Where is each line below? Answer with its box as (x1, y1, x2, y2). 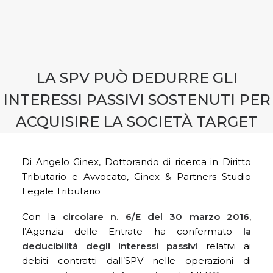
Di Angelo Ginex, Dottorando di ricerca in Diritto (22, 156, 251, 168)
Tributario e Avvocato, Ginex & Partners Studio (22, 171, 251, 182)
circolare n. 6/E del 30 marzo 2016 (62, 211, 249, 222)
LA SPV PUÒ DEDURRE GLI (35, 69, 238, 87)
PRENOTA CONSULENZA (48, 51, 158, 60)
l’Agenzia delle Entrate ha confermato (22, 225, 243, 237)
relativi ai (198, 240, 251, 252)
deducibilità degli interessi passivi (22, 240, 198, 252)
